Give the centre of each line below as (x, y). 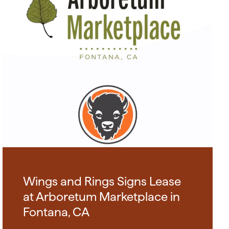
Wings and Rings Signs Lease (102, 181)
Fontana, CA (56, 212)
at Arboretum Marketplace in (102, 197)
